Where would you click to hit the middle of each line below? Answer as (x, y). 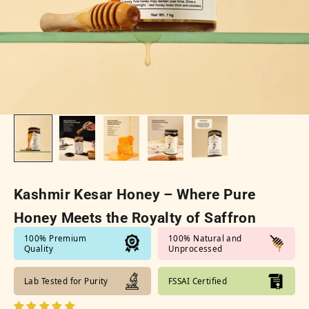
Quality (39, 248)
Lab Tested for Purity (66, 281)
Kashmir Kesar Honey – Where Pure (135, 194)
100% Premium (56, 238)
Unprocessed (196, 248)
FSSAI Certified (198, 281)
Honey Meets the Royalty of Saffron (135, 218)
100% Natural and (205, 238)
